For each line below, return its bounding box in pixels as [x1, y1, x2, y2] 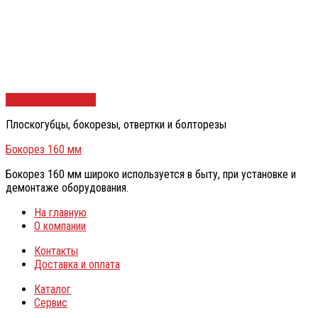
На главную [34, 206, 87, 220]
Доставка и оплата [34, 258, 120, 272]
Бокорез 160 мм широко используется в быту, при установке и [6, 168, 296, 182]
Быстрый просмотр [6, 93, 96, 107]
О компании [34, 219, 86, 234]
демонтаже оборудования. [6, 181, 128, 195]
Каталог [34, 283, 71, 297]
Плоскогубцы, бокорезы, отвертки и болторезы [6, 118, 226, 132]
